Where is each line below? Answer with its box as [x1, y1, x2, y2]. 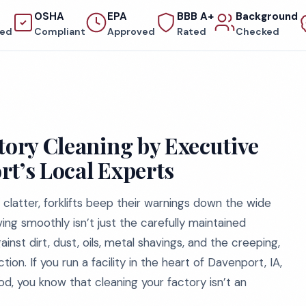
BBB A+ [176, 10, 214, 23]
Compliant [33, 25, 85, 38]
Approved [107, 25, 155, 38]
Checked [235, 25, 279, 38]
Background [235, 10, 298, 23]
